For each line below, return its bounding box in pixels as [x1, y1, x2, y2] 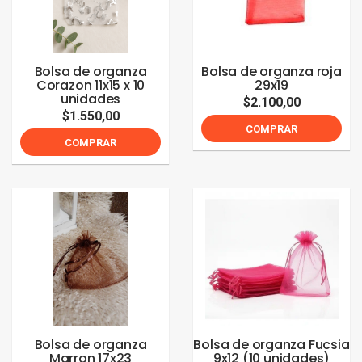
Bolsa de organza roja [201, 62, 342, 81]
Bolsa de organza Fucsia [193, 335, 350, 354]
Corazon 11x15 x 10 [36, 76, 145, 95]
